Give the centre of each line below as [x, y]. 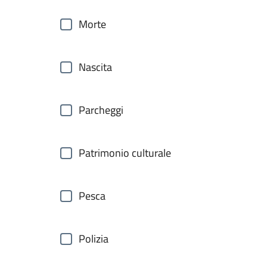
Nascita [95, 67]
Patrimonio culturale [125, 153]
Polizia [94, 239]
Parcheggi [101, 110]
